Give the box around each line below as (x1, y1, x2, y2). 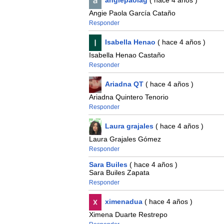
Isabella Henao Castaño (88, 51, 165, 59)
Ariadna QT (104, 80, 143, 88)
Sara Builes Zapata (88, 168, 149, 177)
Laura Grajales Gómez (88, 135, 161, 143)
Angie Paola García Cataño (88, 9, 175, 17)
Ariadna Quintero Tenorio (88, 93, 168, 101)
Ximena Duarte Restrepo (88, 210, 167, 219)
